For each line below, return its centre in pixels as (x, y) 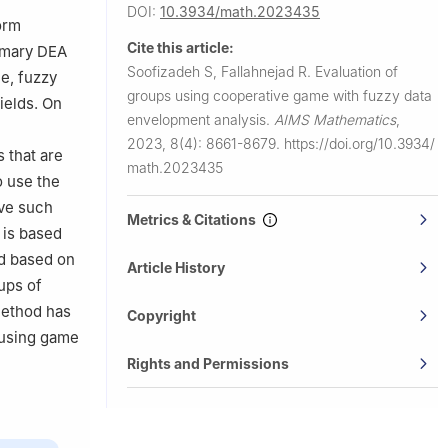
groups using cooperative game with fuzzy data (279, 95)
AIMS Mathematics (335, 119)
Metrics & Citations (194, 219)
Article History (176, 267)
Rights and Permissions (208, 363)
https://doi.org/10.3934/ (359, 143)
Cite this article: (180, 47)
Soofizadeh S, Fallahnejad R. (221, 71)
